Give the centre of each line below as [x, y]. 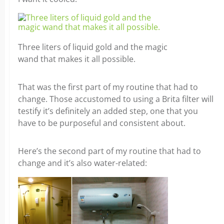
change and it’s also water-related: [82, 163]
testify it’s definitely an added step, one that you [108, 111]
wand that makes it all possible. [77, 59]
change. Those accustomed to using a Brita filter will [116, 99]
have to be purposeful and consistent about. [102, 123]
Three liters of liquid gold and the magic [93, 47]
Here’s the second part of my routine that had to [109, 151]
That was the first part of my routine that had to [108, 87]
